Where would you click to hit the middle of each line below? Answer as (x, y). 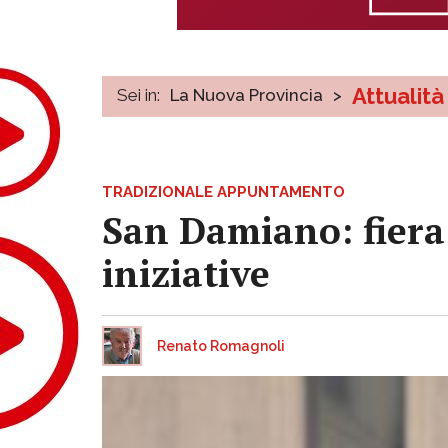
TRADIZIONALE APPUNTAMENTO (223, 191)
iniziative (186, 273)
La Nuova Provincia (246, 94)
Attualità (398, 95)
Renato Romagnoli (221, 345)
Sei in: (138, 94)
